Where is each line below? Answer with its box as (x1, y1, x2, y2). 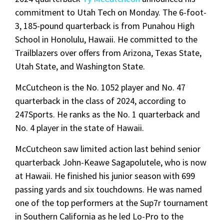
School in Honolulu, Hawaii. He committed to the (15, 33, 197, 45)
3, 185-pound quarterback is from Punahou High (15, 19, 194, 31)
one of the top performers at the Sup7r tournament (15, 196, 208, 208)
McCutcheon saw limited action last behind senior (15, 142, 200, 154)
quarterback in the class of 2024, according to (15, 94, 186, 106)
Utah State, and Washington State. (15, 60, 145, 72)
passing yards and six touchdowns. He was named (15, 183, 202, 195)
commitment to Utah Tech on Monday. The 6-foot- (15, 6, 206, 18)
